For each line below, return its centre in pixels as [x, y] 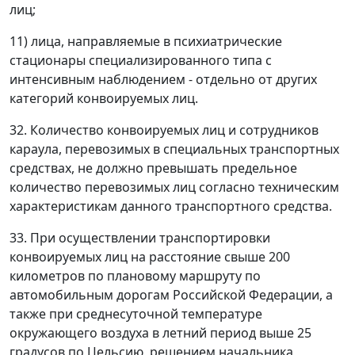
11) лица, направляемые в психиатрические [146, 41]
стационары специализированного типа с [141, 60]
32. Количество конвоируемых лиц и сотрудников [164, 130]
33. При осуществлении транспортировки [140, 238]
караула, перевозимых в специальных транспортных [174, 149]
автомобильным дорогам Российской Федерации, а [171, 295]
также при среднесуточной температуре [136, 314]
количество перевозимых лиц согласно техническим [174, 187]
